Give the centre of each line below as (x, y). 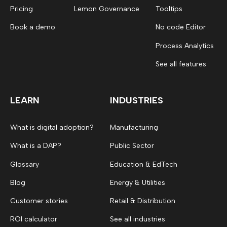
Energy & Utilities (138, 182)
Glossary (25, 164)
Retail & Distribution (143, 201)
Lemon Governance (107, 9)
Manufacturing (134, 128)
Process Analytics (185, 46)
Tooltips (169, 9)
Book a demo (33, 27)
